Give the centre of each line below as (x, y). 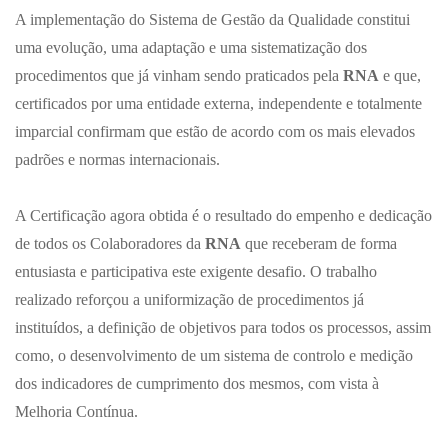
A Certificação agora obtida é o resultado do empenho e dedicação (223, 215)
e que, (400, 75)
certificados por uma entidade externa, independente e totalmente (218, 103)
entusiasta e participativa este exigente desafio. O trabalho (196, 271)
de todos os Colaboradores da (110, 243)
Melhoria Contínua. (76, 411)
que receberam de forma (319, 243)
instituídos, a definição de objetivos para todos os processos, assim (223, 327)
